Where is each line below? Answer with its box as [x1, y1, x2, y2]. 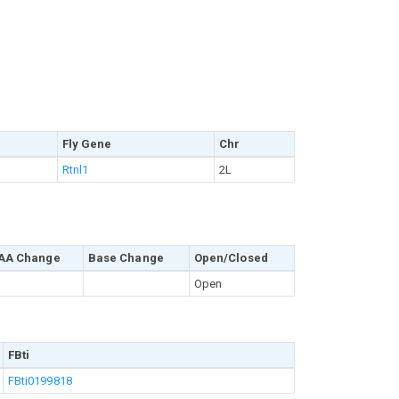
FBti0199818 [7, 374, 72, 387]
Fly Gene [61, 137, 112, 151]
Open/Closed [193, 251, 268, 265]
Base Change [87, 251, 164, 265]
